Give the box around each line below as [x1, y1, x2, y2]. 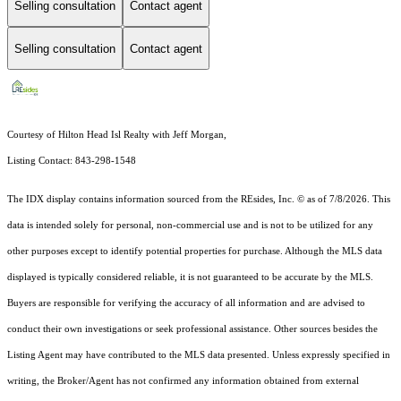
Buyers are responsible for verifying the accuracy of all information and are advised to [7, 298, 365, 309]
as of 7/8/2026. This [304, 194, 390, 205]
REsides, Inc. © [241, 194, 304, 205]
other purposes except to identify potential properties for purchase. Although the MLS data [7, 246, 382, 257]
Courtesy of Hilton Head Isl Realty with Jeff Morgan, [7, 130, 226, 141]
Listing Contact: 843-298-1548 [7, 156, 136, 166]
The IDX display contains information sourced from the [7, 194, 241, 205]
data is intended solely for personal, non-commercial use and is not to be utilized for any [7, 220, 373, 231]
